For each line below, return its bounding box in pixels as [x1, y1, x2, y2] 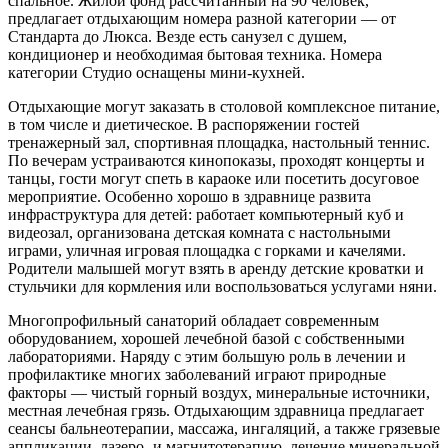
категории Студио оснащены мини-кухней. [8, 63, 305, 81]
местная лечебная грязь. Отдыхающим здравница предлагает [8, 401, 424, 419]
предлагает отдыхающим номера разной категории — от [8, 9, 396, 27]
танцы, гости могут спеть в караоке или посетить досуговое [8, 169, 419, 187]
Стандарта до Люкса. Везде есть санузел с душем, [8, 27, 347, 45]
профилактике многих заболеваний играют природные [8, 365, 386, 383]
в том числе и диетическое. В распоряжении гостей [8, 115, 360, 133]
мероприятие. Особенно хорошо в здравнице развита [8, 187, 371, 205]
